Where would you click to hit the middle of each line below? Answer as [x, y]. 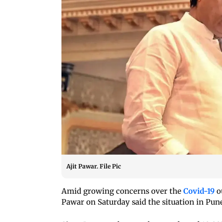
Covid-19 [200, 191]
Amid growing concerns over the [122, 191]
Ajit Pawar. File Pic [94, 166]
